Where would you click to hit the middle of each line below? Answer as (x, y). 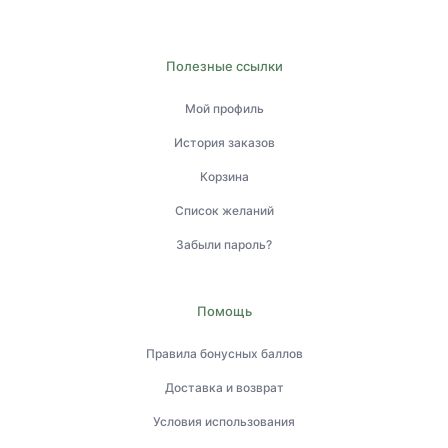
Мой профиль (224, 108)
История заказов (224, 142)
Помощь (224, 310)
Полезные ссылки (224, 65)
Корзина (224, 176)
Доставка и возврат (224, 387)
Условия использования (224, 421)
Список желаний (224, 210)
